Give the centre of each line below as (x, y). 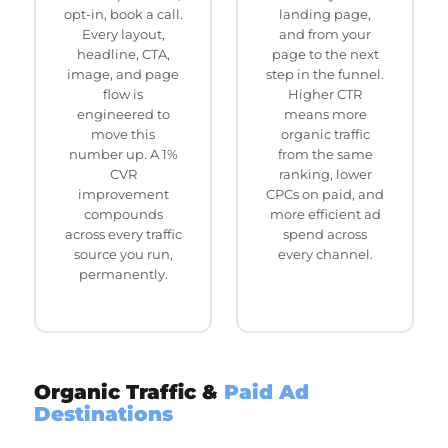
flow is (123, 93)
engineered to (123, 113)
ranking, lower (325, 173)
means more (325, 113)
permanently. (123, 273)
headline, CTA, (123, 53)
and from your (325, 33)
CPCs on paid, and (325, 193)
